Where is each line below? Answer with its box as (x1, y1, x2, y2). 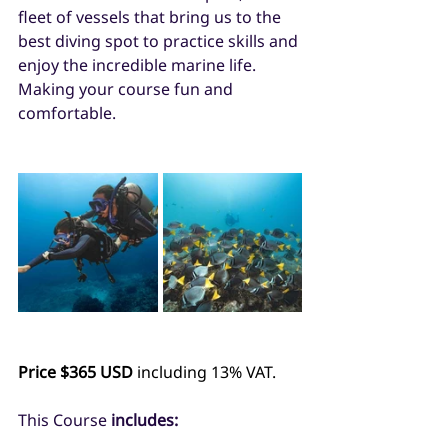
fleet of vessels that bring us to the (18, 5, 285, 28)
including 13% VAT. (133, 360, 276, 383)
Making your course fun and (18, 77, 237, 100)
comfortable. (18, 101, 120, 124)
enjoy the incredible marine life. (18, 53, 260, 76)
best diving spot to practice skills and (18, 29, 302, 52)
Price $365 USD (18, 360, 133, 383)
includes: (111, 408, 178, 431)
